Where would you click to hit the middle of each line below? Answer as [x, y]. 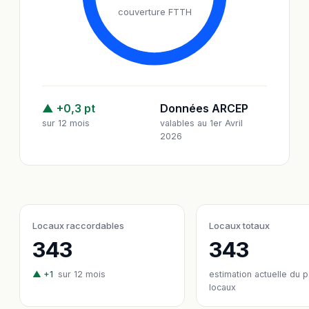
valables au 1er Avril [201, 123]
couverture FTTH [154, 12]
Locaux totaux [239, 226]
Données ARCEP [204, 108]
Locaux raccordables [78, 226]
